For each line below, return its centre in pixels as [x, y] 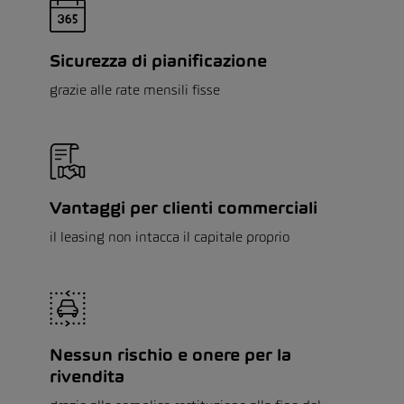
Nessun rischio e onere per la [170, 354]
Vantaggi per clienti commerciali [184, 207]
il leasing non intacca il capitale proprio [170, 236]
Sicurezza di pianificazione [158, 60]
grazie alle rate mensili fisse [135, 89]
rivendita [87, 376]
